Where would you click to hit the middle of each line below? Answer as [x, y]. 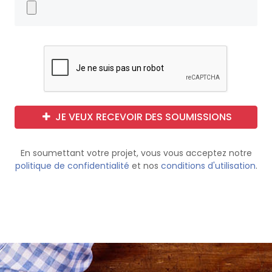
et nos [145, 166]
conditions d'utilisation [208, 166]
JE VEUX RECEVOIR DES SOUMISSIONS [143, 117]
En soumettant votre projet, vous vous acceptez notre [136, 153]
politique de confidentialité [72, 166]
